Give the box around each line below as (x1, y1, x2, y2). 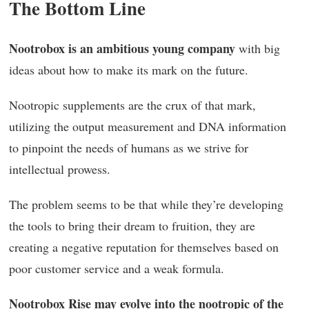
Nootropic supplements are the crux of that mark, (9, 96, 256, 113)
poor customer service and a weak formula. (9, 259, 224, 277)
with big (235, 39, 280, 57)
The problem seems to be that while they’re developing (9, 195, 283, 212)
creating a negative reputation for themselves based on (9, 238, 279, 255)
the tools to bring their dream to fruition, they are (9, 217, 255, 234)
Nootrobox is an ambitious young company (9, 39, 235, 57)
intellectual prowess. (9, 160, 110, 177)
